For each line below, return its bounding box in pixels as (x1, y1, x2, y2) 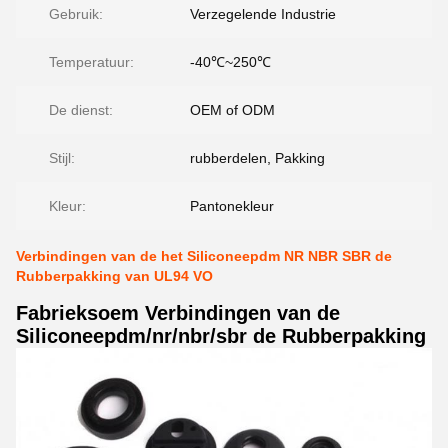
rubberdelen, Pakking (190, 150, 325, 166)
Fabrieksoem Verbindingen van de (16, 302, 340, 324)
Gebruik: (49, 6, 103, 22)
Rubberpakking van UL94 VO (16, 268, 213, 284)
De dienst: (49, 102, 113, 118)
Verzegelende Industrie (190, 6, 336, 22)
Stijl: (49, 150, 75, 166)
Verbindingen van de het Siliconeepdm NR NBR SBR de (16, 248, 392, 264)
